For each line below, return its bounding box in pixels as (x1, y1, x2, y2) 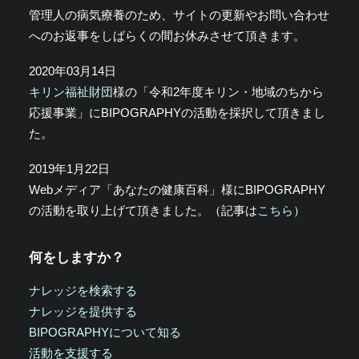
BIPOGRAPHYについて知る (29, 325, 181, 339)
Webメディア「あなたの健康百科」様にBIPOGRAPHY (29, 183, 325, 196)
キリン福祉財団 (29, 85, 113, 99)
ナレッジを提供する (29, 305, 137, 318)
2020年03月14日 (29, 64, 116, 78)
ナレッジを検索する (29, 284, 137, 297)
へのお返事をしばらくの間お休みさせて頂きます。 (29, 29, 305, 42)
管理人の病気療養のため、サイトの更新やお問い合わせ (29, 8, 329, 22)
